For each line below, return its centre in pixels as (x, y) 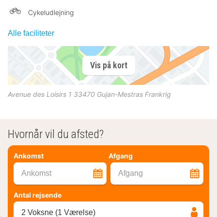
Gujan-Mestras (120, 94)
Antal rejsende (38, 195)
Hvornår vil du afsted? (56, 134)
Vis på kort (108, 65)
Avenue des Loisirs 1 (40, 94)
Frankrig (158, 94)
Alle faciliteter (31, 33)
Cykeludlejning (51, 12)
